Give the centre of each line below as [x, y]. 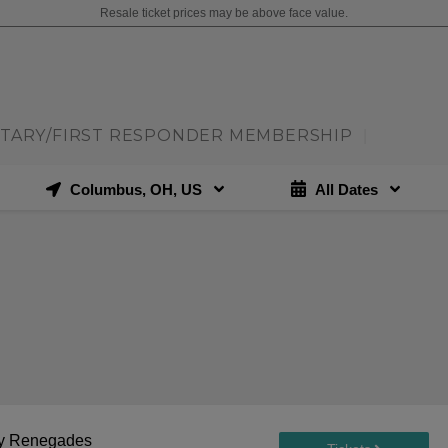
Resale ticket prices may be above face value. [224, 13]
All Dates [346, 189]
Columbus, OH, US [135, 189]
